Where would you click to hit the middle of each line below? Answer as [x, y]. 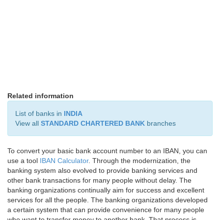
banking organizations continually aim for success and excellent [106, 190]
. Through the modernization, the [139, 161]
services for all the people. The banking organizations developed [108, 200]
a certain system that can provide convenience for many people [106, 210]
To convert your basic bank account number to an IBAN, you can [107, 151]
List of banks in [40, 113]
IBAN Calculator [64, 161]
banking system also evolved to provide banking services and [102, 170]
